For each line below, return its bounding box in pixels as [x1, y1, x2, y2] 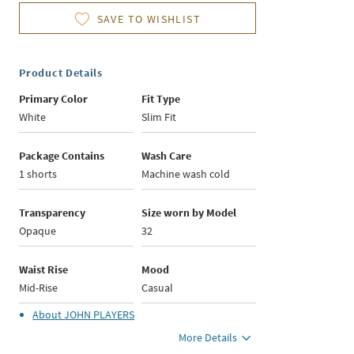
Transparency [19, 205, 86, 220]
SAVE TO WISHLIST [96, 12, 201, 27]
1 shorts [19, 167, 58, 182]
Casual [141, 281, 174, 296]
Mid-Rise [19, 281, 58, 296]
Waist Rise [19, 262, 69, 277]
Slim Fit [141, 110, 177, 125]
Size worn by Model [141, 205, 237, 220]
